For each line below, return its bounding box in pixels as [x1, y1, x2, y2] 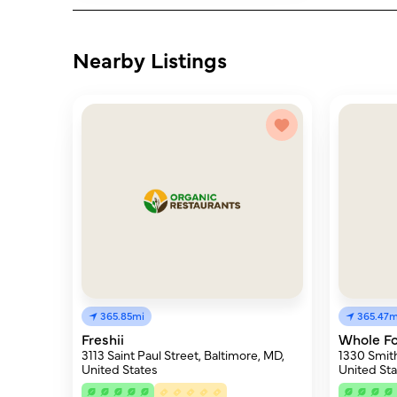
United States [82, 360, 158, 378]
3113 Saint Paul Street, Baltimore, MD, [82, 346, 284, 363]
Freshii [82, 329, 124, 348]
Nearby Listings [73, 44, 227, 74]
